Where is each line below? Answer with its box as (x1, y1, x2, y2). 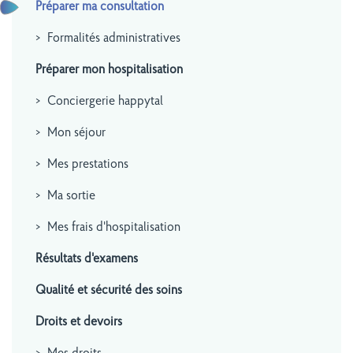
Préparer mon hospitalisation (35, 64, 183, 76)
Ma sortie (47, 190, 95, 203)
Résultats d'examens (35, 253, 138, 266)
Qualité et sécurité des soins (35, 284, 182, 297)
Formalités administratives (47, 32, 180, 45)
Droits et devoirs (35, 316, 122, 329)
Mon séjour (47, 127, 106, 139)
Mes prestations (47, 158, 128, 171)
